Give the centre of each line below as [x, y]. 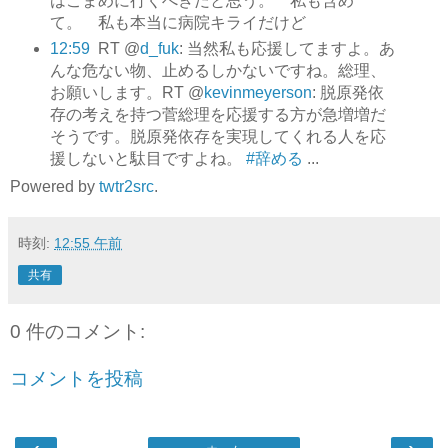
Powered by [54, 187]
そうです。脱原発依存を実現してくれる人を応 [217, 136]
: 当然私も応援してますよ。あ [286, 48]
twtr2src [126, 187]
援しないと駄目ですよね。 [147, 158]
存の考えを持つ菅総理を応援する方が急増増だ [217, 114]
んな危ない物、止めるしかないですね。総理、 [217, 70]
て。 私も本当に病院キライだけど [177, 22]
